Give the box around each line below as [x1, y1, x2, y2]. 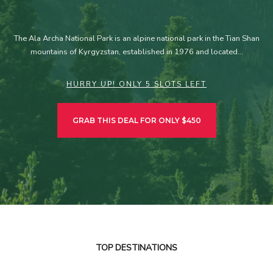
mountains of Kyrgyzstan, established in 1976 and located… [30, 46, 243, 58]
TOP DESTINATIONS [96, 242, 177, 254]
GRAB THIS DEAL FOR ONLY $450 [72, 116, 201, 126]
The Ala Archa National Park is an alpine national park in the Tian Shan [13, 33, 260, 44]
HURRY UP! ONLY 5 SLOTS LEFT [66, 79, 207, 90]
